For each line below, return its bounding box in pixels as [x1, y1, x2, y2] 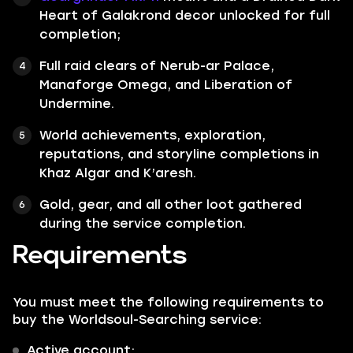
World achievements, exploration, [39, 128, 266, 143]
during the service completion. [39, 216, 246, 231]
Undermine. [39, 96, 114, 111]
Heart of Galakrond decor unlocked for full [39, 8, 330, 23]
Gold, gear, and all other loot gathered [39, 197, 302, 212]
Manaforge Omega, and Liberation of [39, 77, 292, 92]
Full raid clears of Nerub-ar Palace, [39, 58, 274, 73]
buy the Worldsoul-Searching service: [13, 312, 262, 327]
